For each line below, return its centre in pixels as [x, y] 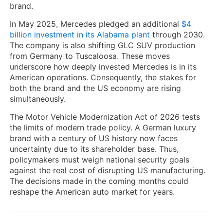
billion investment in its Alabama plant [80, 34]
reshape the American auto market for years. [92, 191]
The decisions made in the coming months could [99, 181]
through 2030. [177, 34]
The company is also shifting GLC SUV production [102, 45]
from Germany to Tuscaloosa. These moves [90, 56]
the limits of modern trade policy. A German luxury [103, 127]
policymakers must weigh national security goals [100, 159]
